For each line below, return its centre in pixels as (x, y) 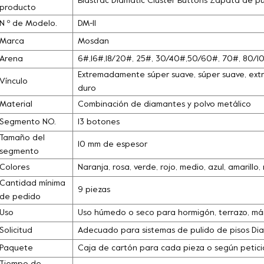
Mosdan (93, 41)
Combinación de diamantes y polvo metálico (164, 104)
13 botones (99, 122)
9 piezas (94, 190)
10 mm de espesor (113, 144)
